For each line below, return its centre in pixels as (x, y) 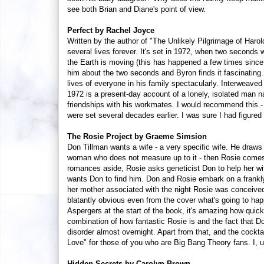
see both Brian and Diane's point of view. (136, 9)
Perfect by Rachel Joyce (111, 30)
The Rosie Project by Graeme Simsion (137, 136)
